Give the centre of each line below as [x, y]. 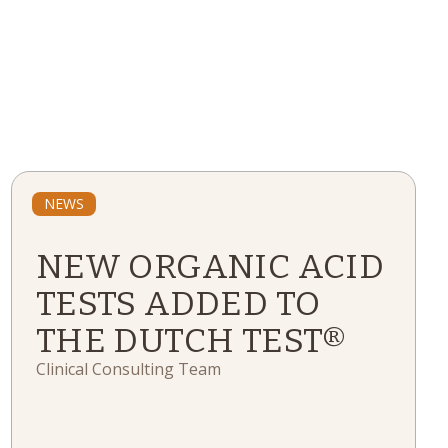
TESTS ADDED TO [178, 303]
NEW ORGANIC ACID [210, 266]
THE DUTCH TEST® [191, 340]
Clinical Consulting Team [128, 369]
